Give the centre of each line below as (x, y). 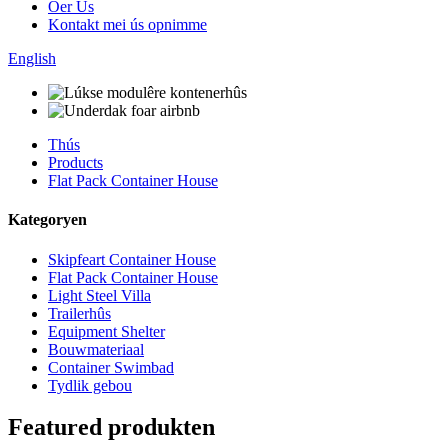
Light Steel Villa (99, 295)
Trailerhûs (79, 313)
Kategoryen (47, 220)
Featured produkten (111, 427)
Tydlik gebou (90, 385)
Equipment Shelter (106, 331)
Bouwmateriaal (96, 349)
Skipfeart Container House (132, 259)
